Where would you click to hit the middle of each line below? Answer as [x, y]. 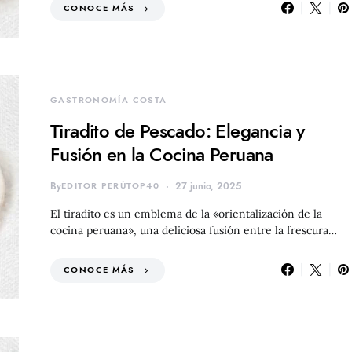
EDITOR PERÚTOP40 [110, 185]
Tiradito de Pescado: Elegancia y [178, 130]
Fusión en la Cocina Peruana [162, 154]
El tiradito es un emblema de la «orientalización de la [186, 213]
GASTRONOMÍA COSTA [109, 100]
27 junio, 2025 [208, 186]
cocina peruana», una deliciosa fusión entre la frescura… [194, 230]
